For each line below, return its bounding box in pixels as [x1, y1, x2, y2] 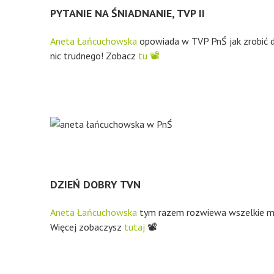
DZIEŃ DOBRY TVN [50, 177, 141, 191]
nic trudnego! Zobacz [50, 50, 138, 62]
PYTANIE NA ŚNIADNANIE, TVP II [50, 6, 205, 20]
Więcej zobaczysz [50, 221, 124, 233]
